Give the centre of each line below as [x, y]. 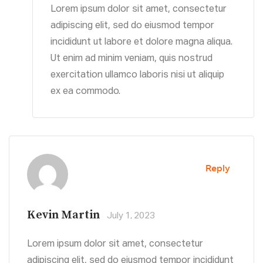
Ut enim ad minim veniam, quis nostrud [131, 59]
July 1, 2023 [131, 216]
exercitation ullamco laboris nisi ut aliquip [137, 75]
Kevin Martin [63, 215]
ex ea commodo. [85, 92]
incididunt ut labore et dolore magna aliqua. [141, 43]
